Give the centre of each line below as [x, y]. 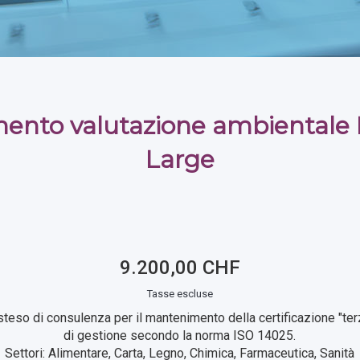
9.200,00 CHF [180, 268]
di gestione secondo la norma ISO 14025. [180, 335]
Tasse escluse [180, 294]
